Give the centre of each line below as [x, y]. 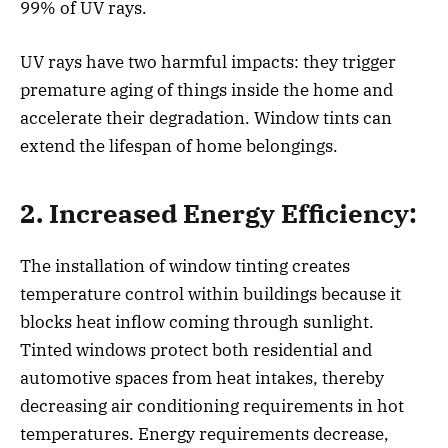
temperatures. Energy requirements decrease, [204, 434]
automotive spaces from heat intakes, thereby [202, 378]
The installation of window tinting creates [185, 266]
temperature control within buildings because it [210, 294]
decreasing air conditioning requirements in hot [212, 406]
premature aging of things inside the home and [206, 90]
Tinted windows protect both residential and [196, 350]
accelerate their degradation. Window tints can [206, 118]
